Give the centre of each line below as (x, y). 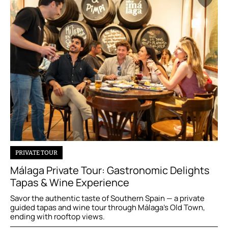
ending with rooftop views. (58, 216)
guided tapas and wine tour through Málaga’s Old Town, (108, 207)
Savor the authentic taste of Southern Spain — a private (107, 198)
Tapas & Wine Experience (70, 182)
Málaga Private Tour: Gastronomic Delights (110, 170)
